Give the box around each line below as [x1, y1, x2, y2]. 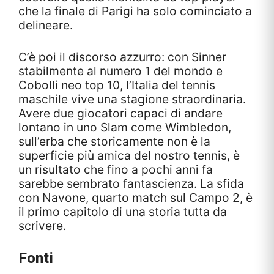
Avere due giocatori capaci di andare [18, 105, 223, 120]
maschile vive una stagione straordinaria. [18, 91, 246, 106]
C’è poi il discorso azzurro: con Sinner [18, 49, 226, 64]
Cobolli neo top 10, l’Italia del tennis [18, 77, 215, 92]
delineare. [18, 17, 73, 32]
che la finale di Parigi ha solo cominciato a [18, 3, 252, 18]
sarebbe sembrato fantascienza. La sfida [18, 176, 244, 191]
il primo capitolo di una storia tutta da [18, 204, 227, 219]
